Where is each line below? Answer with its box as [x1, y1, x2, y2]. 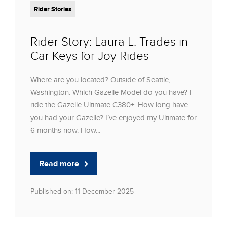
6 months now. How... [30, 125, 100, 135]
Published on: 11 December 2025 [30, 186, 134, 196]
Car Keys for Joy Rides [30, 48, 149, 63]
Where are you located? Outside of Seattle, [30, 74, 170, 84]
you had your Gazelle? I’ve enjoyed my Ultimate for [30, 112, 197, 122]
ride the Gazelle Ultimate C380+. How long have [30, 100, 188, 109]
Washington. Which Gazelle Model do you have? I [30, 87, 192, 97]
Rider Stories [34, 5, 71, 13]
